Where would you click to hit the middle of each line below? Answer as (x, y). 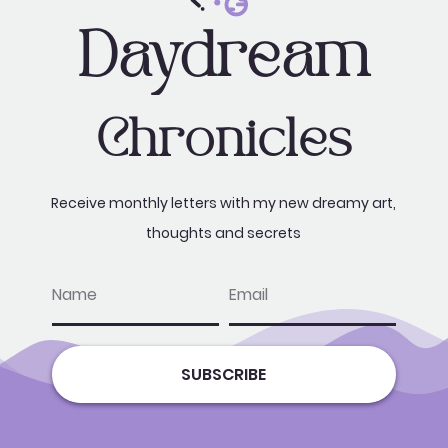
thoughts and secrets (224, 232)
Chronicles (224, 142)
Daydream (224, 58)
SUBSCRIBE (224, 374)
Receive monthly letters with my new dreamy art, (224, 202)
